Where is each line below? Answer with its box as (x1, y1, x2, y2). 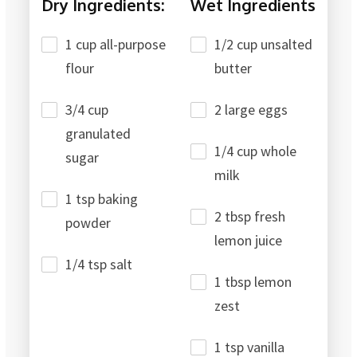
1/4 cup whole (214, 141, 296, 160)
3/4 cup (65, 100, 108, 119)
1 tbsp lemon (214, 272, 292, 291)
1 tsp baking (65, 189, 138, 208)
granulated (65, 124, 131, 143)
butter (214, 58, 252, 77)
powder (65, 213, 111, 232)
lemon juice (214, 230, 282, 249)
